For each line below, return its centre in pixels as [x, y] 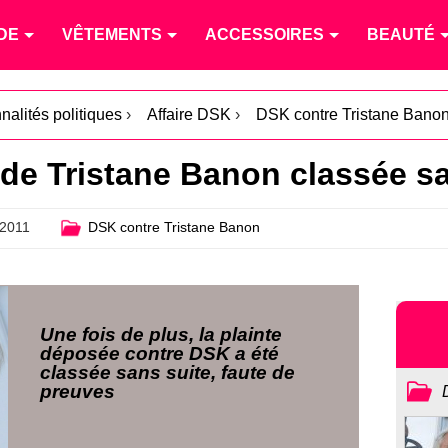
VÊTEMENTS [112, 34]
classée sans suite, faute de [168, 372]
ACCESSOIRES [264, 34]
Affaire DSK [189, 114]
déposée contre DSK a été [160, 353]
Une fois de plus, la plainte [161, 334]
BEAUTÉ [401, 34]
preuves [78, 391]
